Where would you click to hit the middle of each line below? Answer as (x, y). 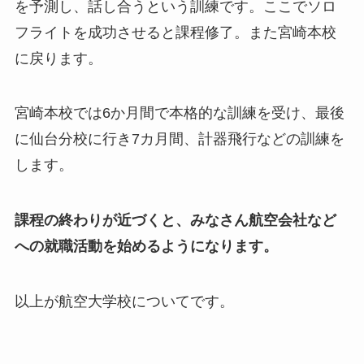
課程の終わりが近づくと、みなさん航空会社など (175, 221)
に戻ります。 (58, 58)
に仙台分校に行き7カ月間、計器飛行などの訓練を (179, 139)
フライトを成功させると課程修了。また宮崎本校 (175, 32)
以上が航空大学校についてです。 (124, 302)
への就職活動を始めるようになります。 (146, 247)
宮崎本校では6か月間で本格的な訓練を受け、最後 (179, 113)
